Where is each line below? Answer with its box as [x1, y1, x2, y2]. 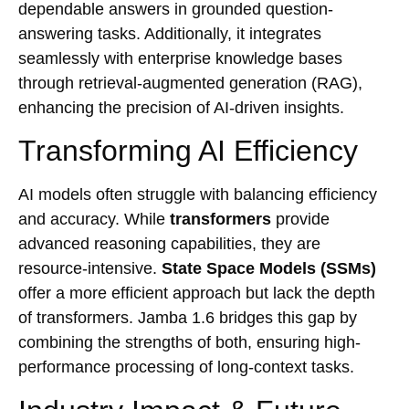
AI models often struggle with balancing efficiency [18, 185, 377, 204]
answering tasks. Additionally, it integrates [18, 24, 321, 43]
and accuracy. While [18, 210, 170, 229]
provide [271, 210, 330, 229]
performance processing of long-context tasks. [18, 358, 354, 377]
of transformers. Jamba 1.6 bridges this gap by [18, 309, 357, 328]
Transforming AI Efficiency [18, 134, 358, 168]
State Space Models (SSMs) [162, 259, 376, 278]
